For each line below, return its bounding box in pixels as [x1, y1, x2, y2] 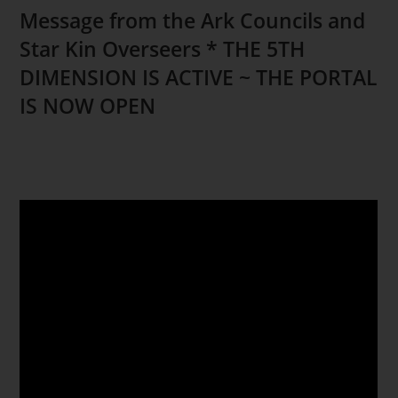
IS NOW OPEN [20, 91, 156, 120]
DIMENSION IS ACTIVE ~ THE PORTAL [20, 62, 378, 92]
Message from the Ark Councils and [20, 5, 366, 35]
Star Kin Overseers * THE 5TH [20, 34, 306, 63]
